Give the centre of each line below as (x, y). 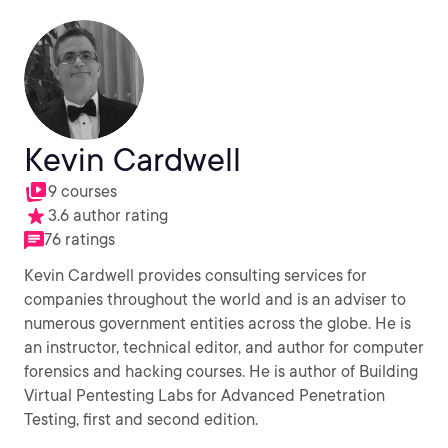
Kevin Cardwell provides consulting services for (195, 275)
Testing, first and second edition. (141, 419)
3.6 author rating (108, 215)
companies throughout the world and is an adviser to (215, 299)
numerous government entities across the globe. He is (217, 323)
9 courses (82, 191)
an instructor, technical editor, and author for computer (224, 347)
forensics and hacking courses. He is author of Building (221, 371)
